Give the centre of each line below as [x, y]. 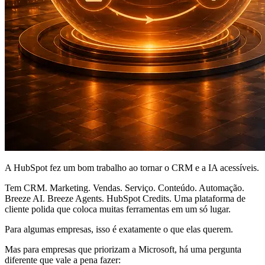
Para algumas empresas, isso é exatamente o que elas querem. [119, 229]
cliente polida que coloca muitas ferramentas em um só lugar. [118, 209]
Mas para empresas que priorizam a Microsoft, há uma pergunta [123, 249]
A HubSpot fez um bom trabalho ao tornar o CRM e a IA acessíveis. [132, 167]
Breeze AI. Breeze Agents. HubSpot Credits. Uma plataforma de [125, 198]
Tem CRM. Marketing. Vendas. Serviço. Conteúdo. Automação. [125, 188]
